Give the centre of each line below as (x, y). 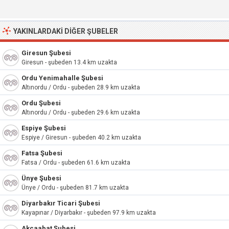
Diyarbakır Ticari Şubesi (61, 203)
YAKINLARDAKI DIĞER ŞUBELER (66, 31)
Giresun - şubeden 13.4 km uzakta (69, 62)
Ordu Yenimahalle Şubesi (62, 78)
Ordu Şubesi (41, 103)
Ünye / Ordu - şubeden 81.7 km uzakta (75, 188)
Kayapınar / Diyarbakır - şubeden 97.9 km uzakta (89, 213)
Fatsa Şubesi (42, 153)
